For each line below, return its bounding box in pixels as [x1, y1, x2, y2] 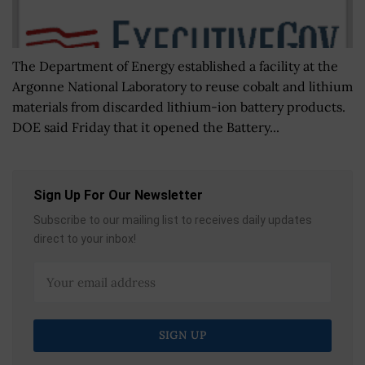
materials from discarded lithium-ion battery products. [12, 99, 345, 116]
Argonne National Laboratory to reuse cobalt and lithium [12, 78, 353, 95]
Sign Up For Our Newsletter [33, 187, 203, 204]
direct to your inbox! [33, 232, 136, 246]
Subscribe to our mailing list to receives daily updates [33, 213, 312, 227]
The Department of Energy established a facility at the [12, 58, 338, 75]
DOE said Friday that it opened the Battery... [12, 119, 279, 136]
